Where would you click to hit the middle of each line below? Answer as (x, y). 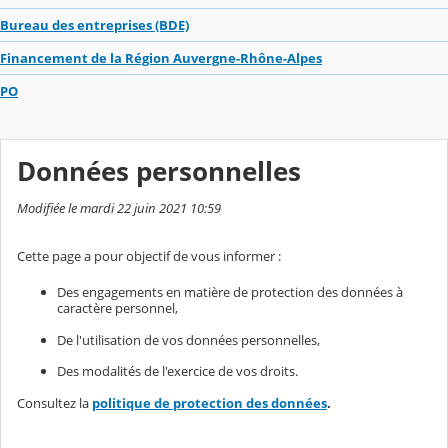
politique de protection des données (209, 403)
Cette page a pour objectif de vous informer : (149, 256)
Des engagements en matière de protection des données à (230, 291)
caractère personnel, (117, 307)
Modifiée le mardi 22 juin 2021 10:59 (119, 208)
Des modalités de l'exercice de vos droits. (177, 371)
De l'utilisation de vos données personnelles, (188, 339)
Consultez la (54, 403)
